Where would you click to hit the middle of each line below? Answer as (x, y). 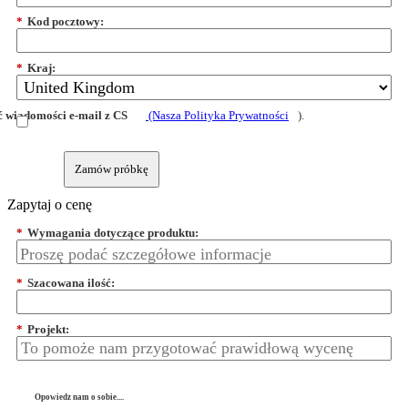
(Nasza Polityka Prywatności (217, 116)
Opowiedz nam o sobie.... (79, 398)
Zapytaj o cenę (50, 205)
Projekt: (48, 330)
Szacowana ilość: (71, 283)
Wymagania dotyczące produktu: (113, 233)
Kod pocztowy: (66, 22)
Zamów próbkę (112, 169)
